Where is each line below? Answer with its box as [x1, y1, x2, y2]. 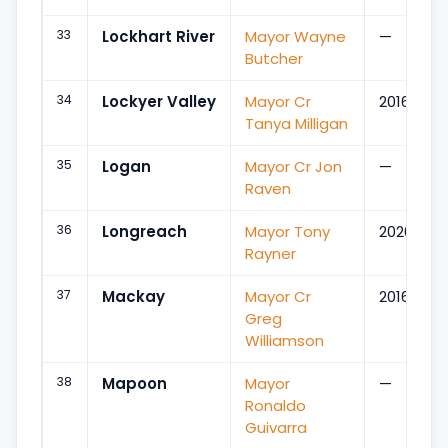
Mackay [102, 285, 165, 307]
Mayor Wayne [245, 25, 346, 47]
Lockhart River [102, 25, 215, 47]
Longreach [102, 220, 187, 242]
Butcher [245, 47, 303, 69]
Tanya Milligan [245, 112, 348, 134]
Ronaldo [245, 394, 306, 416]
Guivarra [245, 416, 307, 438]
